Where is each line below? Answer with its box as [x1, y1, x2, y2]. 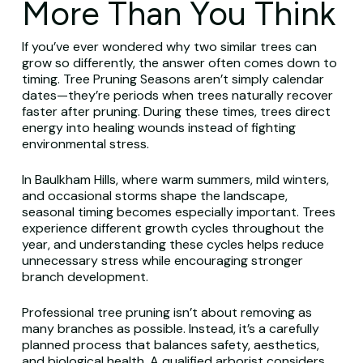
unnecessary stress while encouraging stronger [21, 252, 303, 269]
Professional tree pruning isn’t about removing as [21, 304, 312, 321]
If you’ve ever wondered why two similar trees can [21, 38, 317, 55]
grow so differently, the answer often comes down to [21, 54, 337, 71]
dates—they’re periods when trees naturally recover [21, 87, 333, 104]
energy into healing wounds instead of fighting [21, 119, 296, 136]
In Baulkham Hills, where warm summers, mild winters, [21, 171, 329, 188]
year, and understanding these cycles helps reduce [21, 236, 324, 253]
